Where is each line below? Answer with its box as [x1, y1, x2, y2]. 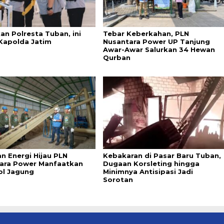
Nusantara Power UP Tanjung [102, 37, 210, 46]
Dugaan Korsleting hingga [102, 159, 199, 167]
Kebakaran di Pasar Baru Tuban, [102, 151, 221, 159]
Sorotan [102, 175, 133, 183]
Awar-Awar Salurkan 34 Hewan [102, 45, 215, 54]
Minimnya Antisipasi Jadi [102, 167, 193, 175]
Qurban [102, 53, 130, 62]
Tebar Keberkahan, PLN [102, 29, 189, 38]
